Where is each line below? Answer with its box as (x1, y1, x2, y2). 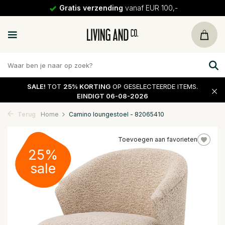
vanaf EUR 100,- (123, 4, 178, 12)
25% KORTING (63, 82, 110, 90)
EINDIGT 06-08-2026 (77, 91, 148, 100)
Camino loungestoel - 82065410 (69, 110, 164, 118)
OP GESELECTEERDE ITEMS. (110, 82, 198, 90)
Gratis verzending (59, 4, 123, 12)
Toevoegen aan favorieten (118, 136, 197, 143)
